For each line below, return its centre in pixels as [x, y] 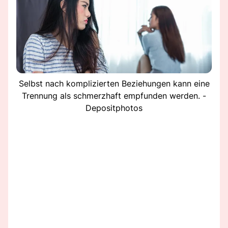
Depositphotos [114, 108]
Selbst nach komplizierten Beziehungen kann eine [114, 83]
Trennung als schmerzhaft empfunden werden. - [114, 95]
